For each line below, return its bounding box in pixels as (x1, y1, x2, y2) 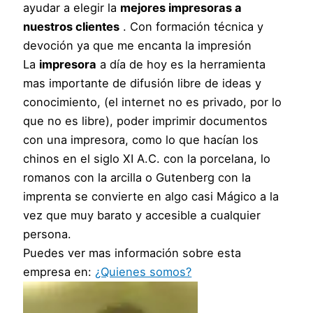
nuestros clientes (23, 19, 120, 34)
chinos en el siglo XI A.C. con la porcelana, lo (23, 151, 271, 166)
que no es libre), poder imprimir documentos (23, 113, 268, 128)
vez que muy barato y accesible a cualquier (23, 208, 261, 222)
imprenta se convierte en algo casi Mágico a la (23, 189, 279, 203)
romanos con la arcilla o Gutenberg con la (23, 170, 252, 184)
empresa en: (23, 264, 96, 279)
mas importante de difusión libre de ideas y (23, 75, 262, 90)
